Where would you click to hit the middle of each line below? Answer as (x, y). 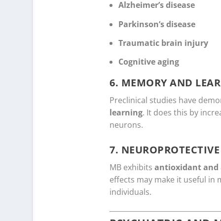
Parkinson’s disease (157, 24)
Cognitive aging (149, 61)
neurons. (126, 125)
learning (126, 112)
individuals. (130, 192)
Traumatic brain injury (164, 43)
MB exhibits (132, 167)
